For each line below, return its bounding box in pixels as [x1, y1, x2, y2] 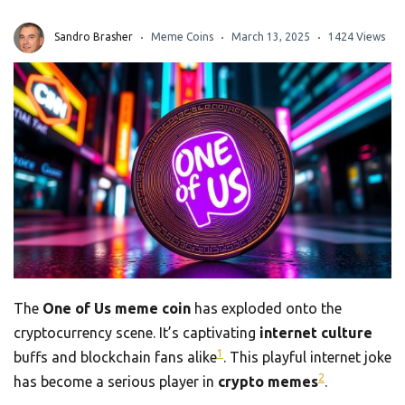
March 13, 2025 [231, 31, 310, 43]
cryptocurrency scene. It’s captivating [14, 325, 259, 342]
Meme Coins [151, 31, 213, 43]
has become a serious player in [14, 373, 218, 391]
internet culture [259, 325, 372, 342]
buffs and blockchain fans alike [14, 349, 217, 366]
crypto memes [218, 373, 318, 391]
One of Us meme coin [42, 300, 191, 317]
